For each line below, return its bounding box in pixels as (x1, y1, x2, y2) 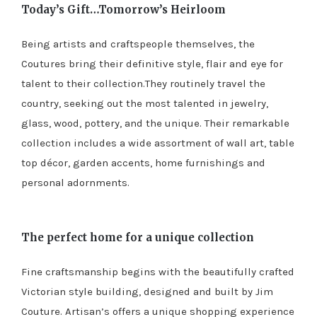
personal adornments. (21, 175, 129, 189)
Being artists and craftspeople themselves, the (21, 37, 255, 50)
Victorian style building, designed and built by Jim (21, 284, 273, 298)
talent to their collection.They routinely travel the (21, 76, 265, 90)
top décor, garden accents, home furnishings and (21, 156, 265, 169)
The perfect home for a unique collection (21, 230, 254, 244)
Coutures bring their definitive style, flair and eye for (21, 57, 283, 70)
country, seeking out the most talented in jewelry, (21, 96, 268, 110)
